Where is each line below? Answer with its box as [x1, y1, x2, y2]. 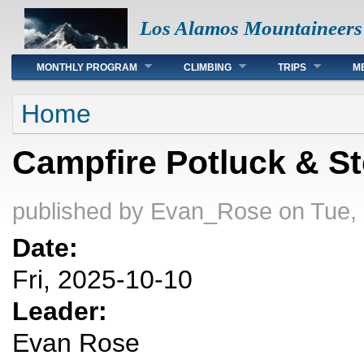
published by [12, 197, 150, 224]
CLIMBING [184, 62, 232, 73]
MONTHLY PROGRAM [37, 62, 137, 73]
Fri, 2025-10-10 [12, 265, 193, 295]
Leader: [12, 297, 115, 327]
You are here [12, 93, 110, 111]
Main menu [12, 53, 97, 71]
